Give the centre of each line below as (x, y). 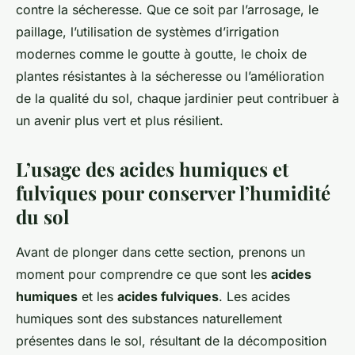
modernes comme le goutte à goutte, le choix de (161, 54)
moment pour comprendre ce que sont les (143, 275)
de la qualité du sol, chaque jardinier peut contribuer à (177, 99)
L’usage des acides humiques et (152, 169)
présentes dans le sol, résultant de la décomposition (171, 341)
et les (97, 297)
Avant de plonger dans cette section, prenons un (160, 252)
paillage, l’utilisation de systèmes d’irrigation (147, 32)
